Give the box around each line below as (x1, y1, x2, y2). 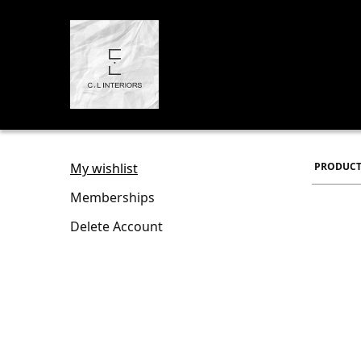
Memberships (70, 189, 155, 206)
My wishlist (70, 160, 138, 177)
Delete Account (70, 218, 163, 235)
